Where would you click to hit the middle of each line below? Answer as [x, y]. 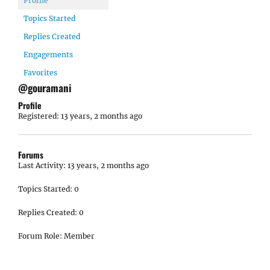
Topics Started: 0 [49, 189]
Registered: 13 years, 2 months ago [80, 116]
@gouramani [45, 88]
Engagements [48, 55]
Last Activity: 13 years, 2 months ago [83, 165]
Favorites [40, 73]
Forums [31, 155]
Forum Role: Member [56, 236]
